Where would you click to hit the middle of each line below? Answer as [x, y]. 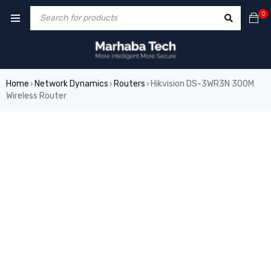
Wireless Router [36, 96]
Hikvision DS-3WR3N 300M [202, 84]
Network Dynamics [71, 84]
